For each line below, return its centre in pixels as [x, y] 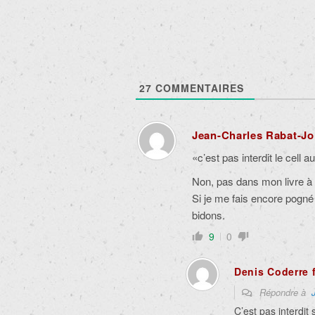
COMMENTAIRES [198, 88]
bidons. [208, 215]
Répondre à [284, 292]
